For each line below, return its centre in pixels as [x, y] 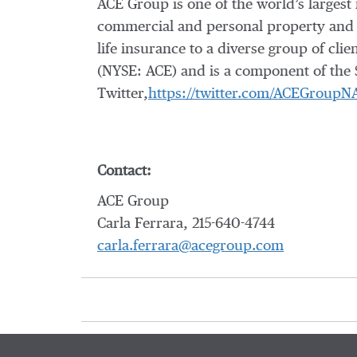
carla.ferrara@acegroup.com [190, 246]
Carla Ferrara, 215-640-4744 [186, 224]
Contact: [124, 171]
